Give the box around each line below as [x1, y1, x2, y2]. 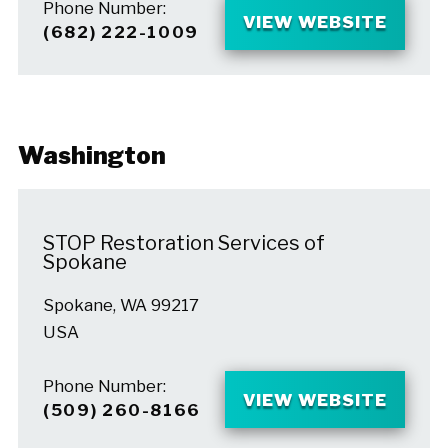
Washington [17, 141, 166, 171]
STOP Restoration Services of [42, 230, 325, 255]
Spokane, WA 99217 [42, 295, 199, 316]
